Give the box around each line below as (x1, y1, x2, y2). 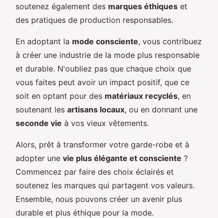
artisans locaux (67, 105, 125, 115)
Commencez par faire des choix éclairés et (16, 167, 174, 177)
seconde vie (16, 118, 62, 128)
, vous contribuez (138, 36, 202, 47)
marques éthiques (108, 1, 178, 12)
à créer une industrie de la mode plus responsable (16, 50, 200, 60)
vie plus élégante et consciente (63, 153, 182, 163)
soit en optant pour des (16, 91, 105, 101)
